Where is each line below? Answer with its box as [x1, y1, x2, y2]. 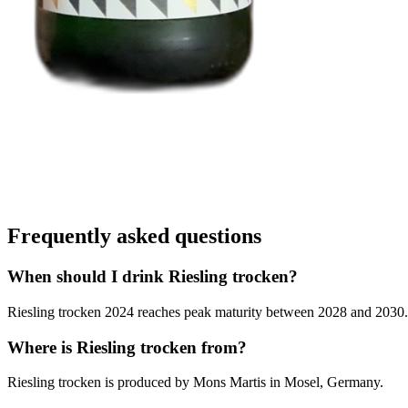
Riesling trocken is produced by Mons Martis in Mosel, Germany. [7, 374, 383, 391]
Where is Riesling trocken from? [7, 337, 247, 357]
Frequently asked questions [7, 224, 261, 249]
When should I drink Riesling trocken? [7, 267, 298, 287]
